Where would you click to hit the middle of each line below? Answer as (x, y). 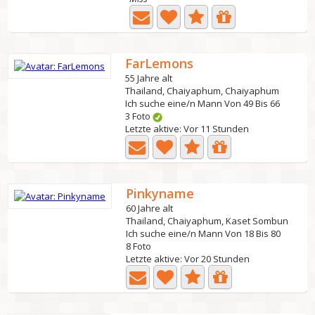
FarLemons (160, 63)
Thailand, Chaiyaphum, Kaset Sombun (207, 221)
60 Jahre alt (150, 208)
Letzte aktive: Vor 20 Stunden (188, 259)
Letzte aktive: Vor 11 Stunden (187, 129)
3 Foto (139, 116)
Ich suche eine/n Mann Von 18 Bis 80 (204, 233)
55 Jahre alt (149, 78)
